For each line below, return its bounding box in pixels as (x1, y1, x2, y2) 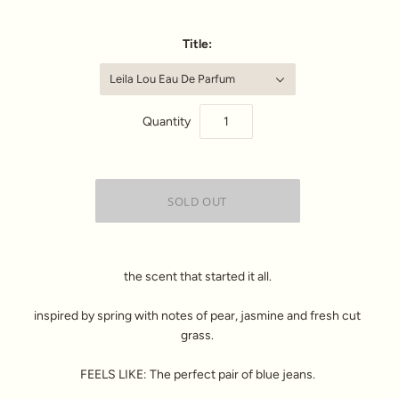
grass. (181, 328, 214, 344)
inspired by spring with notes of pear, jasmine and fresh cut (34, 308, 361, 324)
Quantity (142, 113, 191, 129)
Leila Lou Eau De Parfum (109, 72, 235, 86)
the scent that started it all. (123, 269, 272, 285)
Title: (183, 37, 212, 53)
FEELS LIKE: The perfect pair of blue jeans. (79, 367, 315, 383)
